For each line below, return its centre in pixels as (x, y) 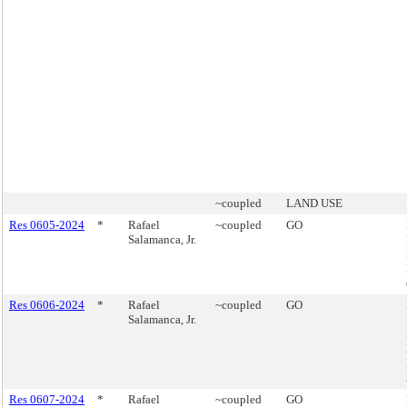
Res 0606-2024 (47, 305)
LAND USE (314, 203)
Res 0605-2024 (47, 225)
